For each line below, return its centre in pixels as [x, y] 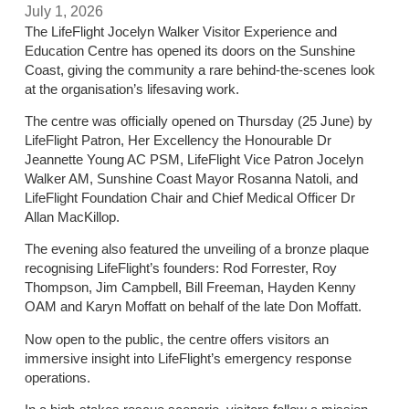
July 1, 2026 [63, 11]
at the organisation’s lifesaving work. [131, 89]
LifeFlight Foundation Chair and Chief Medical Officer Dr [189, 198]
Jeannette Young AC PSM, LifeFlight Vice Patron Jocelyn [194, 160]
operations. [57, 377]
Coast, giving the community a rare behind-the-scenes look [199, 69]
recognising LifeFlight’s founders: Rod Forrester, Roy [180, 268]
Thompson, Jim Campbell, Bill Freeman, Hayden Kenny [190, 288]
